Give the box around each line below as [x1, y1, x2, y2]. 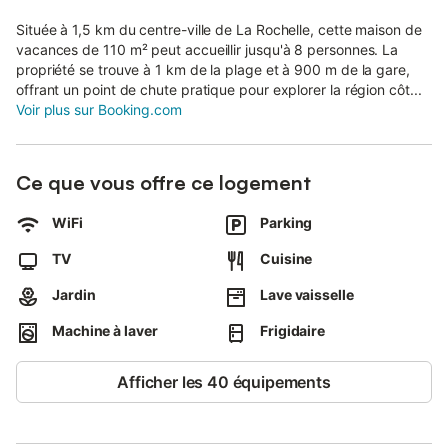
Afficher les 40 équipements [117, 372, 331, 392]
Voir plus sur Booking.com [16, 101, 182, 118]
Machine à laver [52, 322, 158, 339]
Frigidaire [260, 322, 326, 339]
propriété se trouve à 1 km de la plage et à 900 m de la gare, [16, 61, 410, 78]
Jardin [52, 286, 96, 303]
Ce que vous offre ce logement [16, 170, 311, 195]
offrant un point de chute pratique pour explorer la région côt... [16, 81, 422, 98]
